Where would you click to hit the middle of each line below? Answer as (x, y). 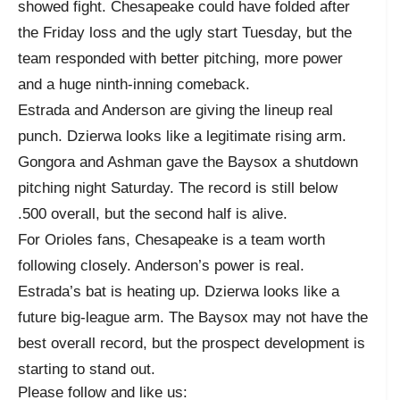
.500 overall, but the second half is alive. (153, 213)
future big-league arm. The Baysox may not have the (193, 317)
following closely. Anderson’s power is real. (161, 265)
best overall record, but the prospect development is (192, 343)
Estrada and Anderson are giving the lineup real (175, 110)
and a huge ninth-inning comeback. (134, 84)
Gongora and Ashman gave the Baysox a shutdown (188, 162)
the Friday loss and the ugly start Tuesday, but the (185, 32)
